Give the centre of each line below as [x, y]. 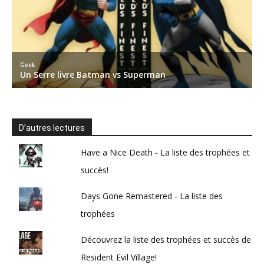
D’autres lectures [52, 128]
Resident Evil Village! [119, 257]
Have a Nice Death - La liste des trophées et [166, 152]
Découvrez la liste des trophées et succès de [166, 240]
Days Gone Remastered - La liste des [152, 196]
